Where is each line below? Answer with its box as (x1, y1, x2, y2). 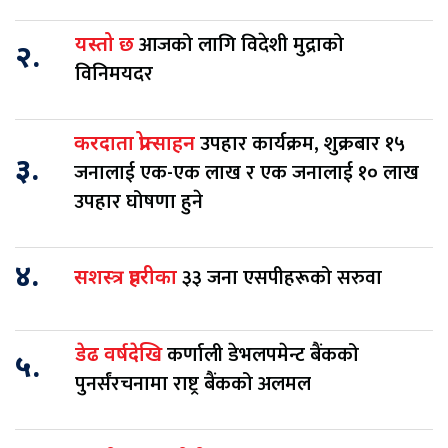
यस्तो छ (75, 32, 139, 59)
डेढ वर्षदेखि (75, 342, 167, 369)
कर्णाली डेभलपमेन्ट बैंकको (167, 337, 359, 372)
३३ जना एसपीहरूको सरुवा (182, 261, 387, 296)
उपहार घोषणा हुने (74, 184, 203, 219)
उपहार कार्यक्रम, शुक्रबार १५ (200, 126, 405, 161)
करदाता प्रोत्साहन (74, 131, 200, 158)
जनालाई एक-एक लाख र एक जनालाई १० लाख (74, 155, 419, 190)
